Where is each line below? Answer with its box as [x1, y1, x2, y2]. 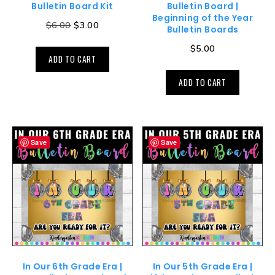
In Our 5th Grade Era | [152, 260, 253, 273]
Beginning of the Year [152, 11, 254, 24]
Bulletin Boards [166, 23, 239, 36]
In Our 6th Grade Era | [22, 260, 123, 273]
